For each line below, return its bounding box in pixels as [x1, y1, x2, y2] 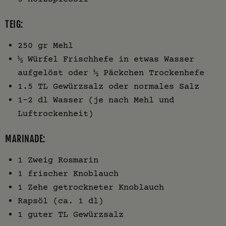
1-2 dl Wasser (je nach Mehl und [18, 95, 174, 105]
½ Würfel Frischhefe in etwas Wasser [18, 54, 194, 64]
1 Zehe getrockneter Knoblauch [18, 182, 164, 192]
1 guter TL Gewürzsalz [18, 209, 124, 219]
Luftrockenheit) [18, 108, 93, 119]
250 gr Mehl [18, 40, 73, 50]
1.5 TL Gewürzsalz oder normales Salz [18, 81, 199, 91]
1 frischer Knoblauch [18, 168, 119, 179]
